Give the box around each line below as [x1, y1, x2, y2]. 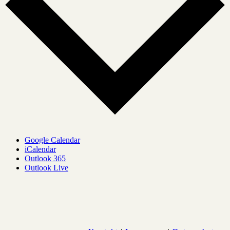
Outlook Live [25, 163, 68, 172]
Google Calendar [25, 136, 80, 145]
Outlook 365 [25, 154, 66, 163]
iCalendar [25, 145, 56, 154]
